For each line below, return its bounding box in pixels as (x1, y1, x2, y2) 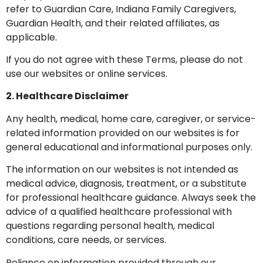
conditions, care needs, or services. (6, 233, 166, 247)
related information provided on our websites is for (6, 126, 240, 140)
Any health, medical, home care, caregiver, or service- (6, 112, 256, 126)
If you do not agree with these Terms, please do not (6, 52, 243, 66)
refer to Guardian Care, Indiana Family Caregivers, (6, 2, 236, 16)
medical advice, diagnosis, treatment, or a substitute (6, 177, 247, 191)
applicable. (6, 30, 57, 44)
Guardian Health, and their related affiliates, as (6, 16, 220, 30)
